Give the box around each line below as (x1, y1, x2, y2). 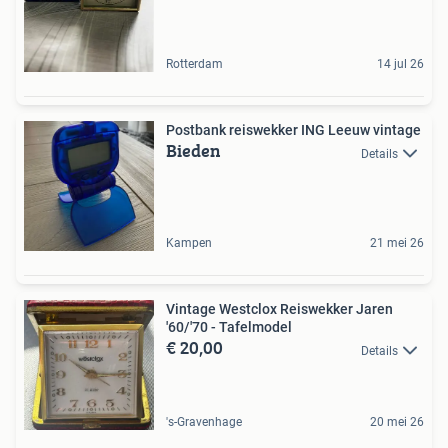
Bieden (166, 137, 221, 165)
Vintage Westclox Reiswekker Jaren (166, 301, 393, 318)
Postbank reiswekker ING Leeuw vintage (166, 122, 421, 139)
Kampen (166, 236, 212, 251)
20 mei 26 (370, 415, 424, 430)
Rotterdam (166, 57, 223, 72)
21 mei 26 (370, 236, 424, 251)
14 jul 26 (377, 57, 424, 72)
